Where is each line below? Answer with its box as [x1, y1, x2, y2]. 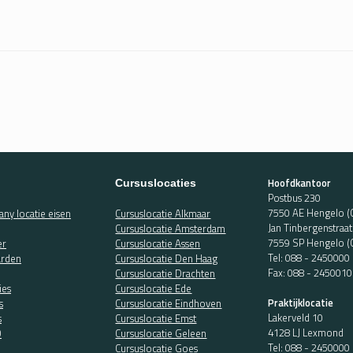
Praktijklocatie [268, 295, 334, 311]
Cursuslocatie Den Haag [115, 250, 218, 266]
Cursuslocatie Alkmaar [115, 205, 211, 221]
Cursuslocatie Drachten [115, 265, 216, 281]
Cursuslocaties [115, 176, 197, 189]
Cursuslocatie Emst [115, 310, 197, 326]
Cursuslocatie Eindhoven [115, 295, 222, 311]
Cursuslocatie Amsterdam [115, 220, 226, 236]
